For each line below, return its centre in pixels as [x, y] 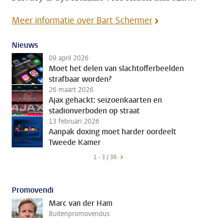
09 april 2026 [69, 58]
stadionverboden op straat [94, 111]
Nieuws [25, 45]
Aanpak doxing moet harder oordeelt [112, 132]
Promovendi [33, 190]
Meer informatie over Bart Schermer [82, 20]
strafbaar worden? [80, 79]
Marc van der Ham [81, 203]
